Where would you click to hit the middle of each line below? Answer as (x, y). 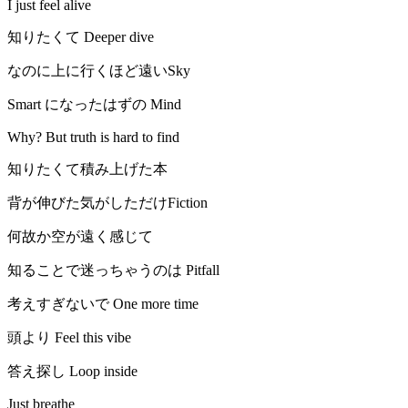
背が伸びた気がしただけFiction (107, 203)
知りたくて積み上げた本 (87, 169)
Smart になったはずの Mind (94, 105)
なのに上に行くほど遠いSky (99, 71)
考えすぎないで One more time (103, 304)
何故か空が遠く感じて (80, 237)
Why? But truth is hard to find (93, 138)
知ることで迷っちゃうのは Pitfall (113, 270)
